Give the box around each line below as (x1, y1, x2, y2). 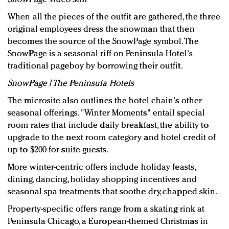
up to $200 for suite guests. (8, 146, 108, 155)
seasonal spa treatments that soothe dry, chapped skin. (8, 188, 218, 197)
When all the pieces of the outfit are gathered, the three (8, 13, 220, 22)
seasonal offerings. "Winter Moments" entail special (8, 109, 205, 118)
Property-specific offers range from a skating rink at (8, 205, 205, 214)
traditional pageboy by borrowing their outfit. (8, 62, 183, 71)
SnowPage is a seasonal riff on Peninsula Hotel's (8, 50, 193, 59)
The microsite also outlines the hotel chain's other (8, 97, 202, 106)
